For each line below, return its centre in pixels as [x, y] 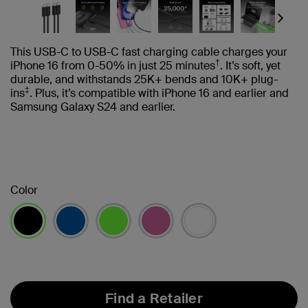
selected [32, 245]
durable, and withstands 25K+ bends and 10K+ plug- [144, 80]
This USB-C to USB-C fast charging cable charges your [149, 52]
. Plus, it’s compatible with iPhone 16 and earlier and [159, 93]
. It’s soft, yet [250, 66]
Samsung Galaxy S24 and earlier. [96, 107]
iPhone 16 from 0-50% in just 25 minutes [113, 66]
